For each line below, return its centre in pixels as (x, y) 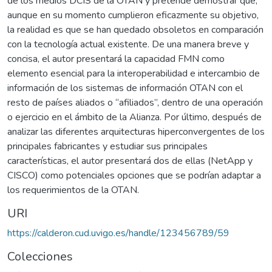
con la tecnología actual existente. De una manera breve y (128, 44)
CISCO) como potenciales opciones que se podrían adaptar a (134, 175)
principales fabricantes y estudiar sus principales (107, 146)
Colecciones (40, 256)
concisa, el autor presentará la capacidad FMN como (116, 59)
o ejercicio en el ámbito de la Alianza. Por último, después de (134, 117)
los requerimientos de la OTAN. (73, 190)
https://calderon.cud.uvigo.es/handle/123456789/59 (118, 233)
